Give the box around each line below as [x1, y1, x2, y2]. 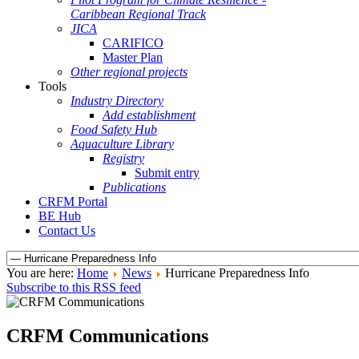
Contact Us [38, 224, 95, 237]
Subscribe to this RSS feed [6, 280, 141, 294]
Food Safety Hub [71, 123, 157, 136]
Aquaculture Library [71, 137, 174, 151]
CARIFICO [103, 36, 163, 50]
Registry [103, 151, 144, 165]
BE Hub [38, 209, 81, 223]
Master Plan [103, 50, 163, 64]
